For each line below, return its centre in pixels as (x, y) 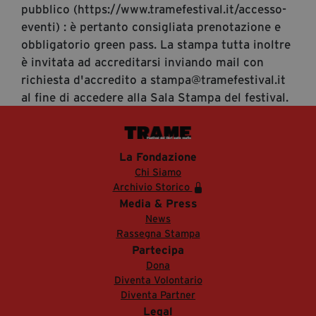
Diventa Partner (158, 294)
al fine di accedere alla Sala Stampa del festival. (155, 97)
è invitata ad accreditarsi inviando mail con (142, 61)
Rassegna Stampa (158, 233)
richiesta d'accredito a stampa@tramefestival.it (153, 79)
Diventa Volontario (158, 280)
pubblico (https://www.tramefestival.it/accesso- (154, 8)
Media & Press (158, 203)
